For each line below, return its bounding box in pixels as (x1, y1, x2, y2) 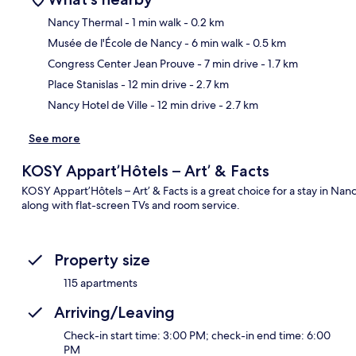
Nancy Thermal (48, 15, 122, 30)
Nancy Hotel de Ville (48, 98, 148, 113)
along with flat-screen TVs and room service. (21, 198, 240, 213)
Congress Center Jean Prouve (48, 56, 195, 72)
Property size (54, 250, 150, 270)
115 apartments (64, 276, 137, 291)
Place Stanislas (48, 77, 118, 92)
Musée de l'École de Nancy (48, 36, 182, 51)
